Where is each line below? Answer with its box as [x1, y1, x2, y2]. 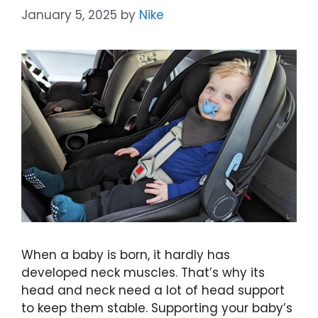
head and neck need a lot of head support [21, 281, 285, 299]
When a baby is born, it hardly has [21, 246, 230, 263]
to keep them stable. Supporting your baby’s [21, 299, 292, 317]
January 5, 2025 [21, 6, 117, 23]
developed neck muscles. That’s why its [21, 263, 265, 281]
